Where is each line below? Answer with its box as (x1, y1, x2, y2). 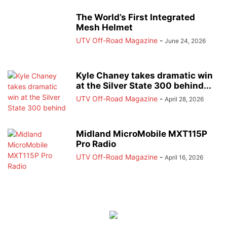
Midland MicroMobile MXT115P (76, 128, 207, 139)
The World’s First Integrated (76, 12, 195, 22)
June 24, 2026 (165, 36, 206, 45)
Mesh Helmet (76, 22, 133, 32)
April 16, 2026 (165, 153, 203, 161)
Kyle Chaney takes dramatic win (76, 70, 213, 81)
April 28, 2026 (165, 95, 204, 103)
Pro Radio (76, 138, 116, 149)
